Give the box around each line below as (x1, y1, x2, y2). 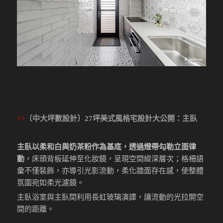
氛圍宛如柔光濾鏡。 (17, 179, 85, 187)
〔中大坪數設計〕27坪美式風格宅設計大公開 (25, 114, 175, 123)
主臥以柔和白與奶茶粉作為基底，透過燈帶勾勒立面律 (17, 143, 197, 151)
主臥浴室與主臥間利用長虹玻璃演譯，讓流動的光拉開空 (17, 193, 204, 201)
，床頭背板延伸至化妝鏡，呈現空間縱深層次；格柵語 (24, 155, 204, 163)
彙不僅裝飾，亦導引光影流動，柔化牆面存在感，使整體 (17, 167, 204, 175)
